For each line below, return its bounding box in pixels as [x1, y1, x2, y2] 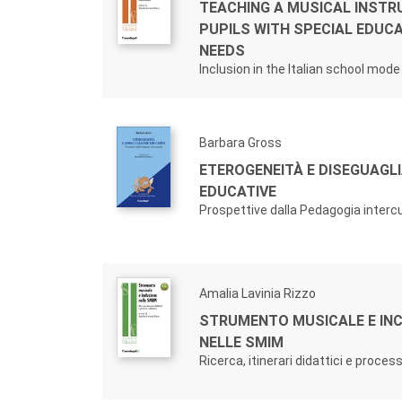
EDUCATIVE [199, 183, 276, 201]
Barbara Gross [199, 135, 282, 151]
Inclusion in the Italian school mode [199, 62, 400, 77]
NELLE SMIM [199, 334, 284, 352]
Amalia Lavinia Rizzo [199, 286, 316, 301]
